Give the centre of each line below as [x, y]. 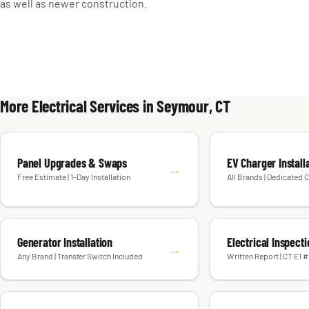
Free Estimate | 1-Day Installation [74, 185]
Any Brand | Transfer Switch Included [80, 265]
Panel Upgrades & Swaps [72, 171]
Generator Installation [65, 251]
